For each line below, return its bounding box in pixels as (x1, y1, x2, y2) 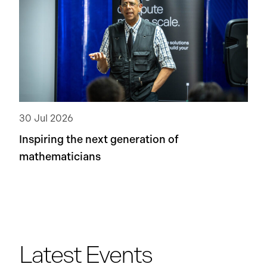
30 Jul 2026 (19, 113, 73, 124)
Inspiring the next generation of (19, 133, 179, 145)
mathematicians (19, 150, 101, 163)
